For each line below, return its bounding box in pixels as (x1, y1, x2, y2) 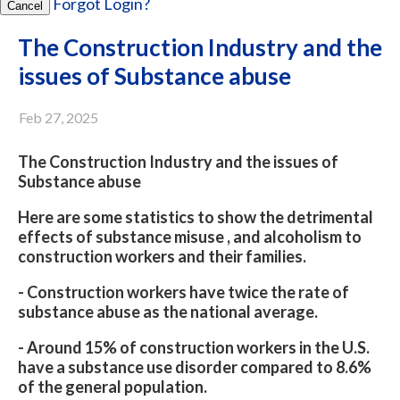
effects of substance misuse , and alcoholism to (18, 227, 362, 246)
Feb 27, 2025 (19, 109, 98, 126)
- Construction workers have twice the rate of (18, 282, 349, 302)
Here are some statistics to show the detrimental (18, 207, 373, 227)
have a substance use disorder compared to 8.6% (18, 357, 371, 377)
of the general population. (18, 377, 207, 396)
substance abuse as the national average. (18, 302, 318, 321)
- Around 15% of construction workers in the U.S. (18, 337, 370, 357)
